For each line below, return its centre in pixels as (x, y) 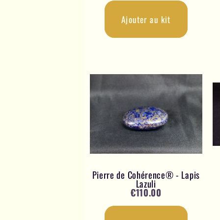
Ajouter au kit (146, 19)
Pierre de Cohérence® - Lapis (146, 174)
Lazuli (146, 183)
